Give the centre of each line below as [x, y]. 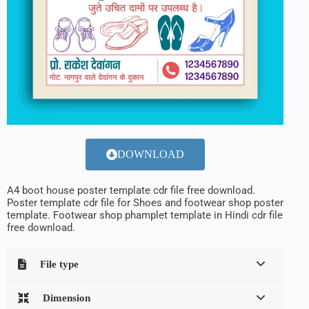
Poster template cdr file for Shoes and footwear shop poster [145, 202]
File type [59, 264]
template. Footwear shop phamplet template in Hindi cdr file [145, 215]
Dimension [67, 298]
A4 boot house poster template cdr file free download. [131, 190]
